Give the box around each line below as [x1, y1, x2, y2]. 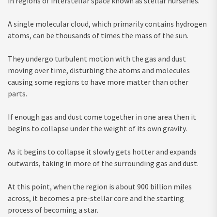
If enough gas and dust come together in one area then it [8, 112, 196, 122]
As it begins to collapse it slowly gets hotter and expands [8, 147, 197, 157]
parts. [8, 89, 29, 99]
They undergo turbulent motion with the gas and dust [8, 54, 186, 64]
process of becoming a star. [8, 205, 100, 215]
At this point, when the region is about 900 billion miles [8, 182, 192, 192]
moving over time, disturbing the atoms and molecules [8, 65, 190, 76]
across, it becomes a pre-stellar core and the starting [8, 193, 184, 203]
